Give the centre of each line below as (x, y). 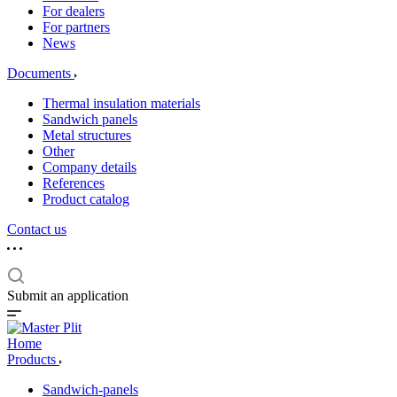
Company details (90, 167)
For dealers (74, 11)
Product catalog (86, 199)
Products (33, 359)
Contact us (37, 229)
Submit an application (68, 296)
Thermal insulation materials (121, 103)
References (74, 183)
